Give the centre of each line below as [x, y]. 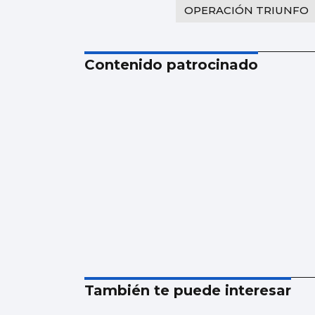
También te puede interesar [188, 290]
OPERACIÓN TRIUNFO [246, 10]
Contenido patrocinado [171, 64]
